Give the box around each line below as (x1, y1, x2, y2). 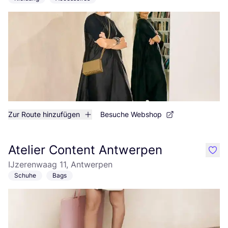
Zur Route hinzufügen (8, 110, 80, 119)
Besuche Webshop (100, 110, 162, 119)
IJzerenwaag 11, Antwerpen (8, 159, 112, 169)
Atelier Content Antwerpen (8, 142, 162, 157)
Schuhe (14, 172, 36, 179)
